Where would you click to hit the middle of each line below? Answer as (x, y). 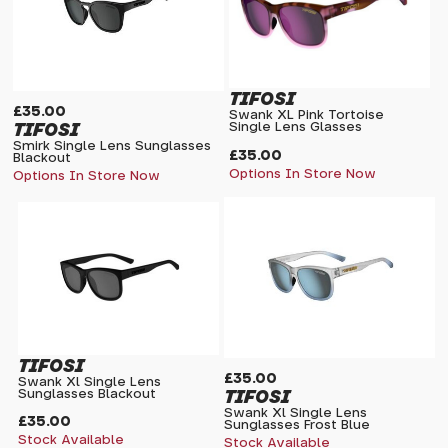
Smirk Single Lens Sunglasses (112, 147)
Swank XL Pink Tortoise (306, 116)
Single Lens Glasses (295, 128)
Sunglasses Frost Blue (297, 425)
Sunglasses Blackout (87, 395)
